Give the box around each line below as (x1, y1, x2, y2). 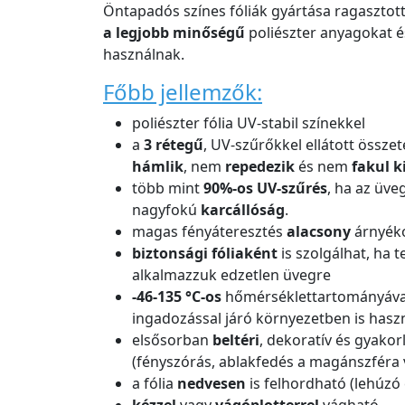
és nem (295, 156, 352, 177)
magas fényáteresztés (132, 221, 287, 242)
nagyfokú (132, 200, 201, 221)
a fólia (132, 373, 177, 394)
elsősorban (132, 330, 212, 351)
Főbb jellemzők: (103, 77, 262, 108)
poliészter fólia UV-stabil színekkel (132, 113, 365, 134)
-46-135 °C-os (132, 287, 221, 307)
